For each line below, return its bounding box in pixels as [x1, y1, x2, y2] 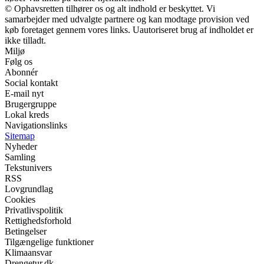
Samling [5, 151, 35, 162]
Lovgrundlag [5, 183, 53, 194]
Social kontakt [5, 77, 58, 88]
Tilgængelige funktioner [5, 236, 94, 247]
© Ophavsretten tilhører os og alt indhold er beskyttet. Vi [5, 3, 215, 14]
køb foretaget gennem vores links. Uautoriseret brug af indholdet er [5, 24, 253, 35]
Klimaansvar [5, 247, 52, 258]
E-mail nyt [5, 88, 44, 98]
